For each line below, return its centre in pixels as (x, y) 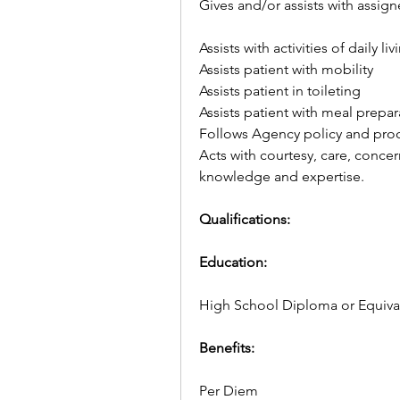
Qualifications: (245, 219)
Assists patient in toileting (280, 91)
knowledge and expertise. (282, 176)
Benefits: (229, 348)
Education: (233, 262)
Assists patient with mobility (286, 69)
